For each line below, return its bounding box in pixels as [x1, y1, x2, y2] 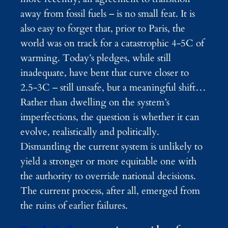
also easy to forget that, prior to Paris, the [20, 21, 185, 35]
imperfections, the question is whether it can [20, 110, 199, 124]
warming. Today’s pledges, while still [20, 51, 171, 65]
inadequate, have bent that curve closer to [20, 66, 189, 79]
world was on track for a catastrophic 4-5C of [20, 36, 204, 50]
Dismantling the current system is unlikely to [20, 139, 203, 153]
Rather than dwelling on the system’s [20, 95, 169, 109]
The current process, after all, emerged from [20, 184, 200, 197]
